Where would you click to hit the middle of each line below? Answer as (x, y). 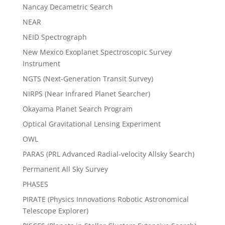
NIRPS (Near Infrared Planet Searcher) (86, 94)
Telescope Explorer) (55, 211)
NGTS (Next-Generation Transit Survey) (88, 79)
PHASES (35, 184)
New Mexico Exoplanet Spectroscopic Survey (97, 52)
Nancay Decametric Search (68, 7)
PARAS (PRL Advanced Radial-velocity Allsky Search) (108, 154)
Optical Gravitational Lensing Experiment (91, 124)
